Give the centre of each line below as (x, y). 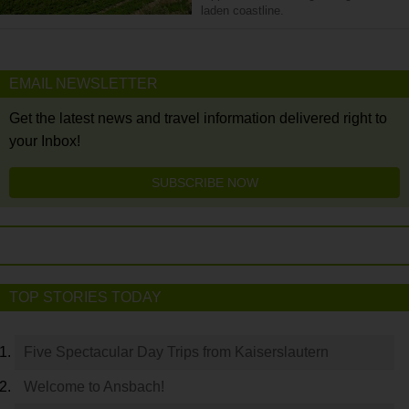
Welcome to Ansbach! (94, 387)
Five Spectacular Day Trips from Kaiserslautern (176, 352)
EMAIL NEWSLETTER (84, 84)
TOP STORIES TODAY (85, 297)
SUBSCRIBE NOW (204, 183)
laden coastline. (242, 10)
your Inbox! (45, 141)
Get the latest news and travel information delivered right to (198, 118)
